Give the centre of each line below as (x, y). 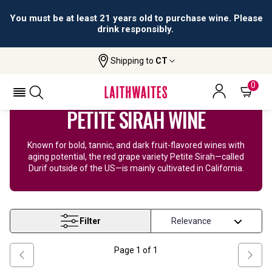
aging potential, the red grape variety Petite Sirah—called (136, 157)
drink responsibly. (135, 29)
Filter (90, 221)
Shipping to (133, 60)
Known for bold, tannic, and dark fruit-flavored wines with (136, 145)
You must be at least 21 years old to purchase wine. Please (136, 18)
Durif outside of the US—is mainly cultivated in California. (136, 168)
